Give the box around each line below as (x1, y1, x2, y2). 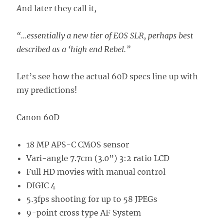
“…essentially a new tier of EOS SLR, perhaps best (17, 31, 194, 41)
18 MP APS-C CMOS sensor (26, 140, 129, 150)
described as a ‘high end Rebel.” (17, 44, 131, 54)
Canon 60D (17, 112, 60, 123)
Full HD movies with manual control (26, 167, 166, 177)
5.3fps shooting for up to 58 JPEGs (26, 194, 158, 204)
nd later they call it (22, 3, 95, 14)
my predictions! (17, 85, 78, 95)
